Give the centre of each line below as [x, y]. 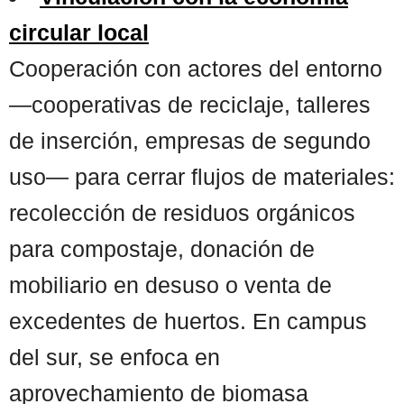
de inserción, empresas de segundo [190, 140]
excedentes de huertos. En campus [188, 321]
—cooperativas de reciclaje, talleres [190, 104]
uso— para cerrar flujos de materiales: [202, 176]
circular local [79, 32]
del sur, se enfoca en [115, 357]
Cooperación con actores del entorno [196, 68]
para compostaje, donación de [162, 248]
